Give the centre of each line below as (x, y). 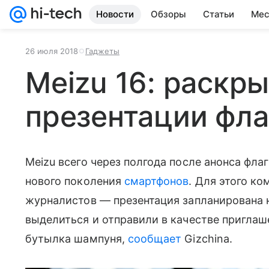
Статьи (219, 14)
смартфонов (156, 181)
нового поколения (75, 181)
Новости (115, 14)
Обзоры (168, 14)
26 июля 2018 (52, 51)
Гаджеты (102, 51)
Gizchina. (207, 239)
